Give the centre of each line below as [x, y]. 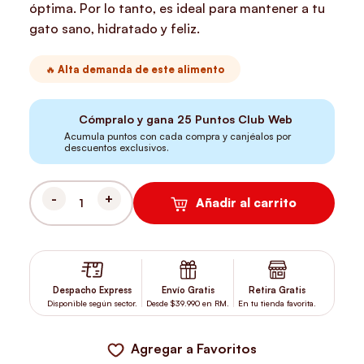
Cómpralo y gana [128, 119]
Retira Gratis [277, 290]
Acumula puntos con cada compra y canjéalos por [178, 136]
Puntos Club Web [243, 119]
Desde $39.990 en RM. [188, 303]
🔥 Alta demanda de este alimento [135, 69]
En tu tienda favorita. [277, 303]
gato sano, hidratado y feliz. [115, 28]
